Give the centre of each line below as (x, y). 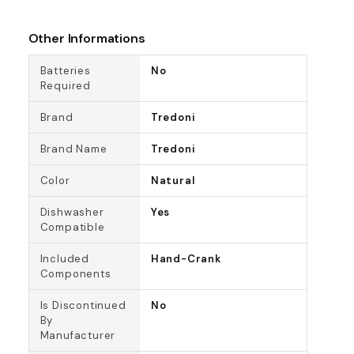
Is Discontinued (83, 306)
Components (75, 274)
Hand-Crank (186, 259)
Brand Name (73, 149)
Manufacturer (78, 336)
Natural (173, 181)
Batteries (65, 71)
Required (65, 86)
